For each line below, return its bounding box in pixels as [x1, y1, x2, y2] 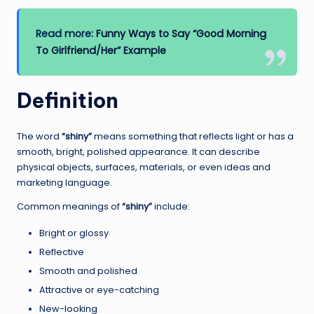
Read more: [36, 26, 97, 41]
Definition [17, 87, 118, 114]
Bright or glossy [39, 226, 109, 239]
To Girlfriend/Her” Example [36, 43, 167, 57]
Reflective [39, 245, 84, 258]
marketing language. [17, 176, 112, 189]
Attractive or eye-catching [39, 283, 159, 296]
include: [152, 200, 190, 212]
